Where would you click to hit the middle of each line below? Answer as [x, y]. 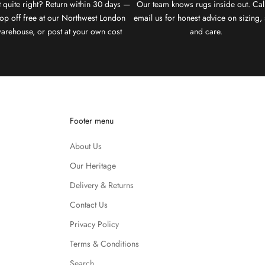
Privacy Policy [94, 224]
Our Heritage [93, 165]
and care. [206, 31]
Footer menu [91, 120]
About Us [85, 146]
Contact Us [88, 204]
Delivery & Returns [101, 185]
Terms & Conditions [104, 243]
